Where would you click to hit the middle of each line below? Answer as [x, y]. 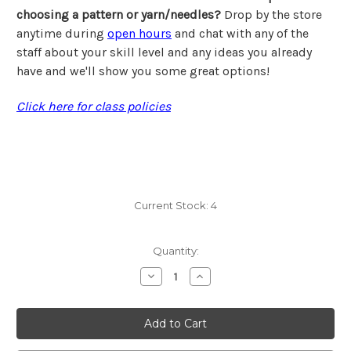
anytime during [62, 34]
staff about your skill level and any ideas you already [164, 52]
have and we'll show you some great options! [143, 71]
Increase [217, 276]
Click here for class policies [94, 107]
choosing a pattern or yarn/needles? [120, 15]
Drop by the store [273, 15]
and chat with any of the [240, 34]
